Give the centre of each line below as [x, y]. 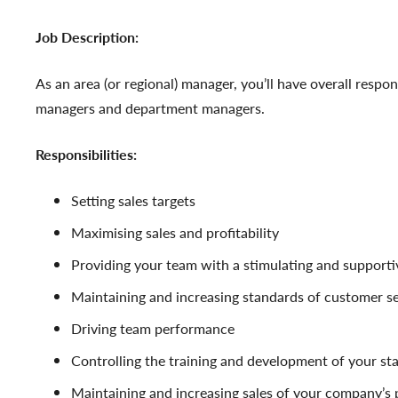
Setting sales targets [133, 200]
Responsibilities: [86, 154]
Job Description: [87, 37]
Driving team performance [153, 328]
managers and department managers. [150, 108]
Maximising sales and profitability [175, 232]
